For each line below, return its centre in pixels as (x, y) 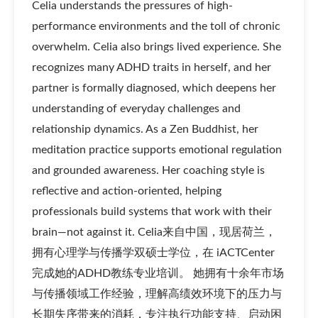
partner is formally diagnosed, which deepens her (154, 88)
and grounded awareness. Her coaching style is (148, 170)
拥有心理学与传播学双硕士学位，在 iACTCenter (153, 252)
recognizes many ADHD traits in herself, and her (151, 67)
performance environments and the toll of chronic (156, 26)
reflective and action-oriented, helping (126, 191)
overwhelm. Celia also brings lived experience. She (156, 46)
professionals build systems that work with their (152, 211)
